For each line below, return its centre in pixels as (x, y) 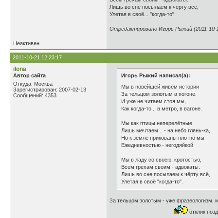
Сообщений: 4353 (35, 95)
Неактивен (26, 43)
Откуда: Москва (33, 84)
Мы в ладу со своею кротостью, (161, 160)
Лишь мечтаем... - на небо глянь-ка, (166, 130)
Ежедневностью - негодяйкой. (158, 145)
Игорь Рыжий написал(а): (156, 75)
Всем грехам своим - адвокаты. (161, 167)
